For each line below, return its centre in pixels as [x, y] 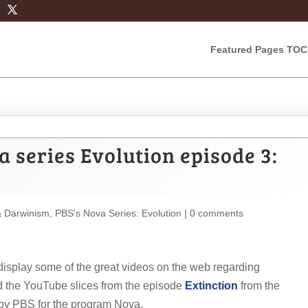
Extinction [211, 286]
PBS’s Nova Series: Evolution [118, 213]
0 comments [217, 213]
